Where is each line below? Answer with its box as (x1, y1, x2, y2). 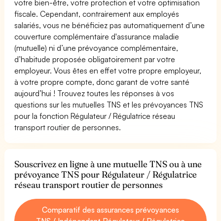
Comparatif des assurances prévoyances (41, 204, 180, 215)
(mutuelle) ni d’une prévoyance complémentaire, (14, 42, 179, 53)
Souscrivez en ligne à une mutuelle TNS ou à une (14, 158, 202, 170)
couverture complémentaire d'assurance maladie (14, 31, 180, 41)
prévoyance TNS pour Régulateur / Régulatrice (14, 168, 197, 180)
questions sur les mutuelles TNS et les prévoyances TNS (14, 99, 204, 110)
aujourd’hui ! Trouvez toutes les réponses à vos (14, 88, 175, 98)
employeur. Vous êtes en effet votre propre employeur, (14, 65, 202, 75)
